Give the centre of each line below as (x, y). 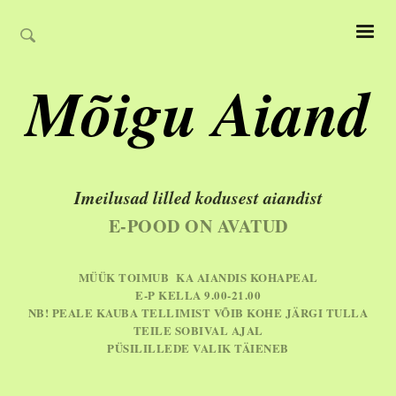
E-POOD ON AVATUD (198, 226)
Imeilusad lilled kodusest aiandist (198, 197)
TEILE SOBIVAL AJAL (198, 330)
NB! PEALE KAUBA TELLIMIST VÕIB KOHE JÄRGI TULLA (198, 312)
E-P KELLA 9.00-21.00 (198, 295)
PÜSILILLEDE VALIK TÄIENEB (198, 348)
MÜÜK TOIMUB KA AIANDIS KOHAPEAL (198, 277)
